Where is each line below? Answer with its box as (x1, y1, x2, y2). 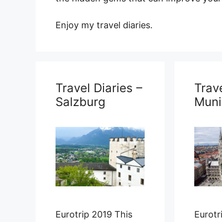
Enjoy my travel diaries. (55, 20, 153, 30)
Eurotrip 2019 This (55, 209, 132, 220)
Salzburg (55, 95, 106, 109)
